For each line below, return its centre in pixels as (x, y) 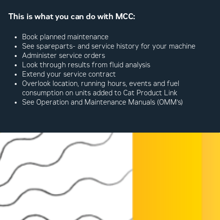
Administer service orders (64, 55)
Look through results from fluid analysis (86, 65)
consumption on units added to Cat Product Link (100, 93)
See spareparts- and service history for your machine (109, 46)
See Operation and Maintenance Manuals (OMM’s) (103, 102)
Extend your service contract (69, 74)
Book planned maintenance (66, 37)
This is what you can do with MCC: (72, 16)
